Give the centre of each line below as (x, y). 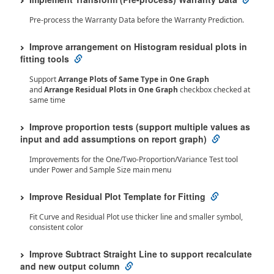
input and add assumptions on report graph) (113, 139)
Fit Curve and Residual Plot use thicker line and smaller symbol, (136, 217)
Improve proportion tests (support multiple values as (140, 127)
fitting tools (45, 59)
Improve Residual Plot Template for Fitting (117, 196)
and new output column (70, 266)
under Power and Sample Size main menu (100, 170)
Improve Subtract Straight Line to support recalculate (141, 254)
